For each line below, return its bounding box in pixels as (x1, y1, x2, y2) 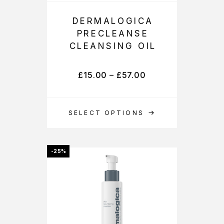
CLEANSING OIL (69, 41, 156, 51)
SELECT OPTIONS (68, 109, 144, 116)
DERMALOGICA (72, 16, 153, 26)
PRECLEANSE (76, 28, 149, 38)
